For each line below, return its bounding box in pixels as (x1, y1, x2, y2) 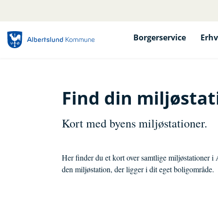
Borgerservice (133, 32, 186, 43)
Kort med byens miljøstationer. (61, 115, 207, 131)
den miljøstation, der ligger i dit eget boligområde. (61, 164, 214, 174)
